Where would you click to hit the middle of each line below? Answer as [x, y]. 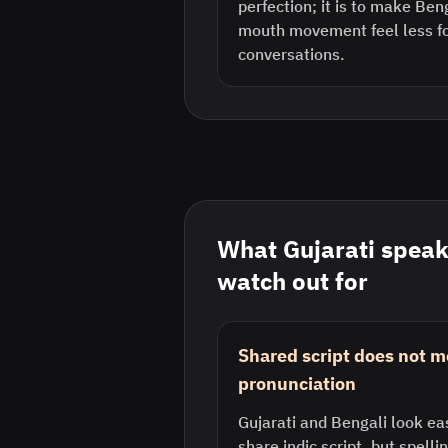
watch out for [292, 281]
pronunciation [297, 383]
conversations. [291, 54]
